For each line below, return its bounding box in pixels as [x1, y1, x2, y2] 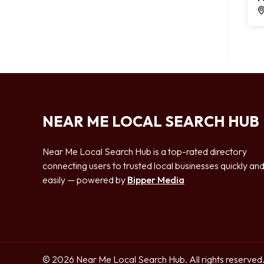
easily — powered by [42, 174, 127, 186]
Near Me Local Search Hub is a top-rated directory [42, 146, 247, 157]
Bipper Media [127, 174, 184, 186]
